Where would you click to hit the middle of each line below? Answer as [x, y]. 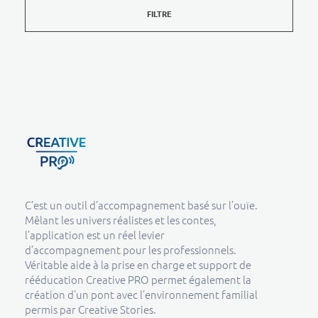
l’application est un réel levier [95, 235]
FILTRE [159, 13]
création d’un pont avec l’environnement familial [141, 295]
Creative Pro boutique [48, 181]
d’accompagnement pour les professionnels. [131, 250]
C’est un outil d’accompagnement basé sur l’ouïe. [141, 205]
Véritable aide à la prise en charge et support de [138, 265]
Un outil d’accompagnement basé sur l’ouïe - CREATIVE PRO [37, 180]
